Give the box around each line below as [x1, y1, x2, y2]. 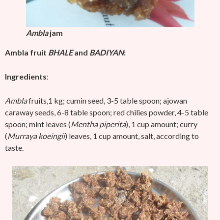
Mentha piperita [71, 119, 126, 129]
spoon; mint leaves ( [5, 119, 71, 129]
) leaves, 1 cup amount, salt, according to [65, 131, 199, 140]
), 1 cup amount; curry [126, 119, 197, 129]
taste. [5, 143, 24, 152]
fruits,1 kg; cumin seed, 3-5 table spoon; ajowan [27, 96, 187, 105]
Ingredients [5, 72, 47, 81]
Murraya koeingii [7, 131, 65, 140]
